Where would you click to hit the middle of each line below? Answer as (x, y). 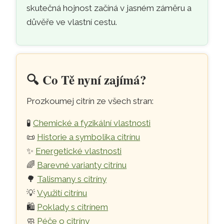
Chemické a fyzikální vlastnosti (92, 123)
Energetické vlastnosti (79, 151)
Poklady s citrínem (73, 207)
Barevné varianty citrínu (82, 165)
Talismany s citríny (72, 179)
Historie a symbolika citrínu (89, 137)
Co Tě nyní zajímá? (95, 80)
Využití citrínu (62, 193)
